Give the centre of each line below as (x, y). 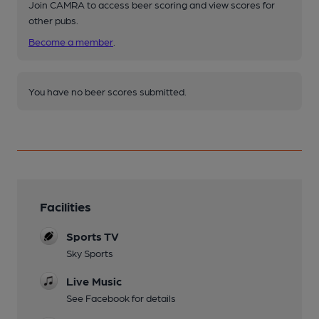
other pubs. (53, 20)
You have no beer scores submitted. (108, 91)
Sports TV (93, 236)
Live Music (94, 281)
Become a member (71, 41)
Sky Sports (90, 252)
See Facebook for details (121, 297)
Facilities (66, 206)
